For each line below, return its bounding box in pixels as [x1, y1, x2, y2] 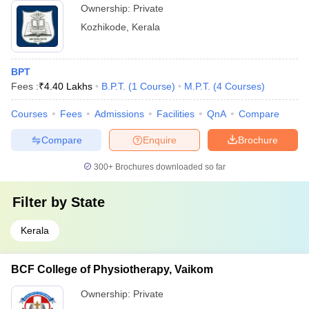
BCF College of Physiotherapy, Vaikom [11, 263, 213, 275]
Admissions [94, 108, 144, 119]
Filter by [12, 195, 71, 210]
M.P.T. [184, 81, 210, 92]
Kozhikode [81, 21, 126, 32]
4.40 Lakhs [44, 81, 92, 92]
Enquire [143, 134, 177, 146]
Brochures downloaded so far [113, 162, 226, 172]
